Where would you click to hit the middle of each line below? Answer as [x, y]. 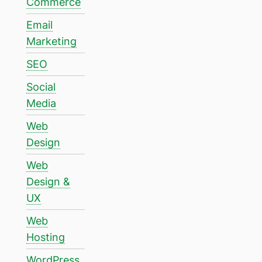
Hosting [46, 237]
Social [41, 87]
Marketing [51, 41]
